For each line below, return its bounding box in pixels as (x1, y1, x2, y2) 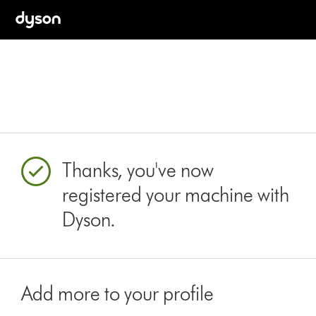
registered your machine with (62, 183, 290, 207)
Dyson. (62, 207, 116, 231)
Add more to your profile (21, 281, 214, 305)
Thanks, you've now (62, 158, 214, 182)
